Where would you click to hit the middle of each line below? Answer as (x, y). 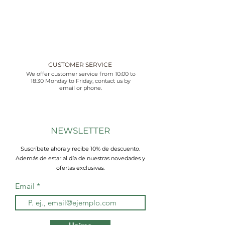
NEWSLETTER (80, 130)
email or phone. (81, 88)
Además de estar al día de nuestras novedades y (80, 158)
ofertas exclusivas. (80, 167)
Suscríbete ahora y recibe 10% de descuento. (80, 148)
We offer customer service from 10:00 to (81, 74)
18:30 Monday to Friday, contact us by (81, 81)
